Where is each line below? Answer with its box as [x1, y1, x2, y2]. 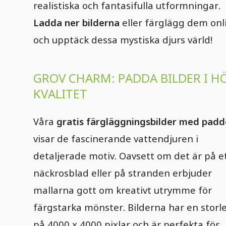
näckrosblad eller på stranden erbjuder [33, 166, 212, 180]
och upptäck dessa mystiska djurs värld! [33, 33, 213, 46]
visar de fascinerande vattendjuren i [33, 132, 198, 145]
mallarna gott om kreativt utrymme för [33, 184, 212, 197]
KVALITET [33, 85, 87, 102]
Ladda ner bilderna [33, 16, 120, 29]
